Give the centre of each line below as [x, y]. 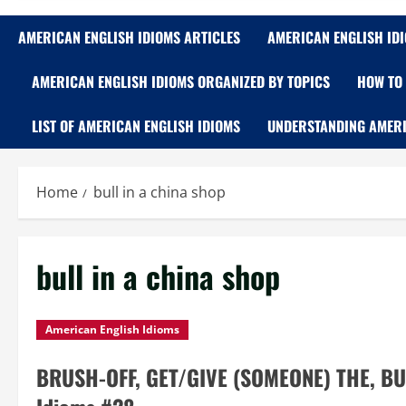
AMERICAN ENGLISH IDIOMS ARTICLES [129, 37]
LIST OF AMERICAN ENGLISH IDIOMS [136, 126]
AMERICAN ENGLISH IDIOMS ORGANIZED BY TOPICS [181, 82]
